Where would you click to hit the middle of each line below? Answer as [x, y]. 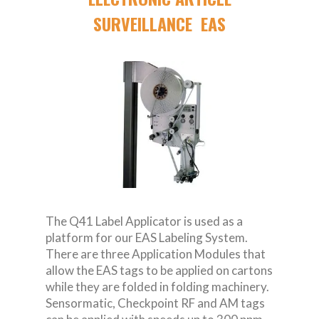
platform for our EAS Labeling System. [148, 238]
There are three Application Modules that [156, 254]
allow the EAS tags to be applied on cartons [159, 271]
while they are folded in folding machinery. [158, 287]
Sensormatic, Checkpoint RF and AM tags [155, 303]
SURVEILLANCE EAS [159, 24]
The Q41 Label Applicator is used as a [144, 221]
